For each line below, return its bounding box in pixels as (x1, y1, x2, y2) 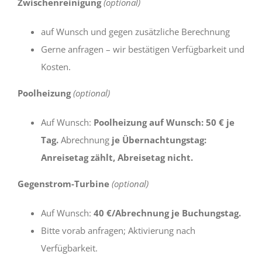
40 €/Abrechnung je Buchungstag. (94, 206, 241, 219)
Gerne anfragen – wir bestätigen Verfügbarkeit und (41, 43, 244, 55)
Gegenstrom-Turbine (18, 177, 109, 189)
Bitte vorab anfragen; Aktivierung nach (41, 224, 195, 236)
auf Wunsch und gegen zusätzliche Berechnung (41, 25, 230, 37)
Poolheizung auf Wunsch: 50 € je (94, 116, 235, 128)
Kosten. (41, 60, 71, 73)
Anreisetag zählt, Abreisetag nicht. (41, 151, 193, 163)
